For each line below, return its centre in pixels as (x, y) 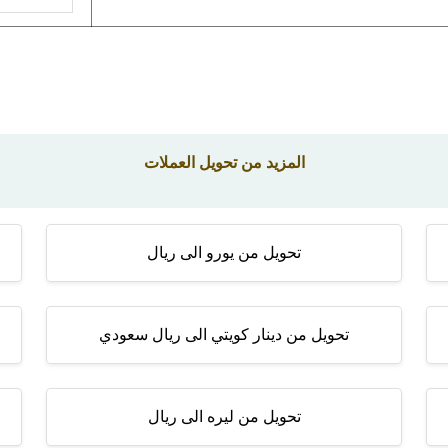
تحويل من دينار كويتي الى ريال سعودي (224, 334)
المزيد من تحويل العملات (224, 162)
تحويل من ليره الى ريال (224, 416)
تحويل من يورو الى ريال (224, 252)
